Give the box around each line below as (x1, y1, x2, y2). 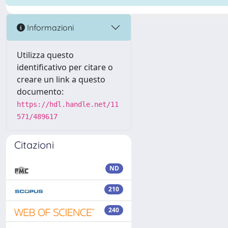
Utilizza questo (17, 49, 74, 61)
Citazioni (14, 138, 54, 151)
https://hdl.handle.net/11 (17, 100, 119, 108)
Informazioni (25, 22, 74, 33)
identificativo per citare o (17, 62, 113, 73)
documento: (17, 86, 64, 97)
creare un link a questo (17, 74, 105, 85)
